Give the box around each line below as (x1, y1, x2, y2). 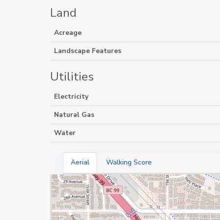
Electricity (54, 92, 88, 101)
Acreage (54, 28, 82, 37)
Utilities (50, 69, 94, 84)
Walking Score (106, 158, 152, 167)
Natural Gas (54, 110, 94, 119)
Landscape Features (54, 46, 121, 55)
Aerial (71, 158, 89, 167)
